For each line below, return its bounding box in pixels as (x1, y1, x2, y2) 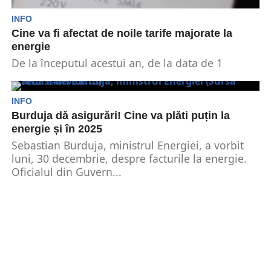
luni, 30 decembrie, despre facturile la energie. (11, 151, 247, 166)
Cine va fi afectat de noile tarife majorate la (11, 27, 232, 39)
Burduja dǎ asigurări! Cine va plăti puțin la (11, 109, 230, 122)
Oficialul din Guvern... (11, 165, 122, 179)
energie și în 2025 (11, 123, 102, 135)
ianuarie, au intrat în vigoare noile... (11, 69, 194, 83)
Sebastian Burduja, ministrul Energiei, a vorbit (11, 138, 244, 152)
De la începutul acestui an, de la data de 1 (11, 56, 223, 70)
